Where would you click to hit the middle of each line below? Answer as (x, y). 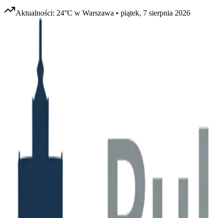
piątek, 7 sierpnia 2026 (155, 13)
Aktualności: (36, 13)
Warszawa (98, 13)
